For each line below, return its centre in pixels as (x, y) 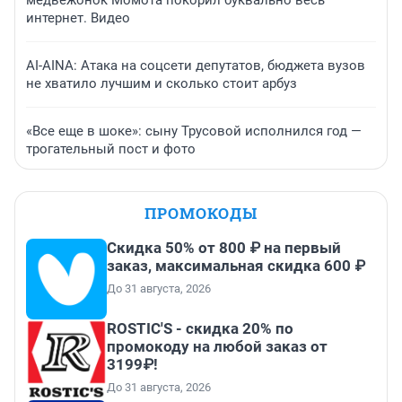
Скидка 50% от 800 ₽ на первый (224, 247)
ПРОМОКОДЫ (201, 213)
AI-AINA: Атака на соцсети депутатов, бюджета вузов (196, 65)
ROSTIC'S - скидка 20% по (200, 328)
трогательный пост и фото (111, 149)
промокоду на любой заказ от (217, 346)
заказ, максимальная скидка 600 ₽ (236, 265)
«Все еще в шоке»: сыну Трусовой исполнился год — (194, 131)
